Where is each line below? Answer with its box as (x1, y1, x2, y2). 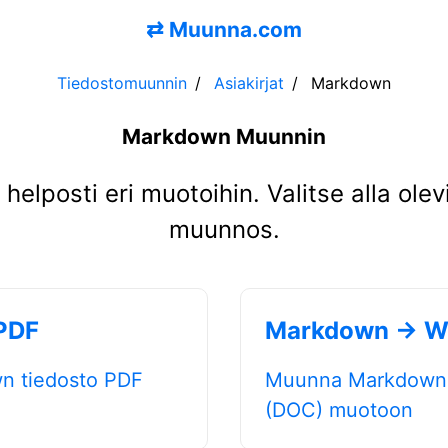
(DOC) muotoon (265, 397, 413, 422)
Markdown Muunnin (122, 123, 326, 149)
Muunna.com (169, 16, 302, 42)
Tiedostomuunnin (57, 72, 187, 93)
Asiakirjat (214, 72, 284, 93)
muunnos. (168, 214, 280, 244)
